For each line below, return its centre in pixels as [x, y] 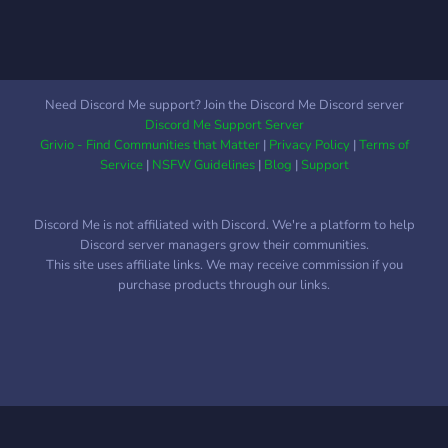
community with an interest [331, 23]
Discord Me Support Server [224, 125]
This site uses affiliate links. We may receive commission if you [224, 265]
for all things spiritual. [313, 46]
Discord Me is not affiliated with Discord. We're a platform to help [224, 225]
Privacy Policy [309, 145]
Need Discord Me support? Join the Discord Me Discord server [224, 105]
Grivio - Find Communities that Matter [149, 145]
